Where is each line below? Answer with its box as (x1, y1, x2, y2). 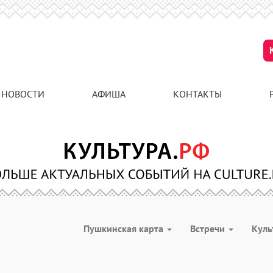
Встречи (190, 222, 227, 235)
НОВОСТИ (1, 88, 44, 100)
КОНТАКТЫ (173, 88, 222, 100)
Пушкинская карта (83, 222, 166, 235)
